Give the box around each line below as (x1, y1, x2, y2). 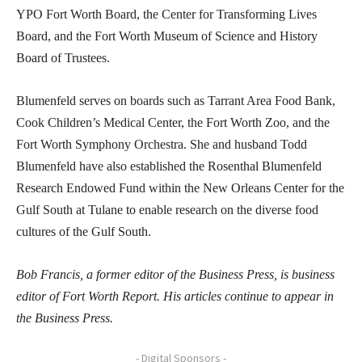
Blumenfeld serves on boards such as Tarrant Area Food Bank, (16, 94, 335, 108)
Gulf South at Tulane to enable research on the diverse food (16, 203, 318, 217)
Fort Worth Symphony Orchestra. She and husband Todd (16, 137, 307, 152)
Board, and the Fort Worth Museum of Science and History (16, 29, 318, 44)
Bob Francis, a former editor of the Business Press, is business (16, 267, 335, 282)
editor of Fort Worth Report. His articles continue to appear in (16, 289, 334, 304)
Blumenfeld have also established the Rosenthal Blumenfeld (16, 159, 322, 174)
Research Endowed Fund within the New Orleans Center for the (16, 181, 344, 196)
